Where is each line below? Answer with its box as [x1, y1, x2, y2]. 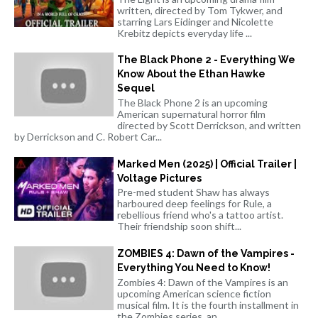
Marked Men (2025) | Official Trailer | [117, 158, 297, 170]
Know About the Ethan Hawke [117, 68, 265, 80]
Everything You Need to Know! [117, 261, 270, 273]
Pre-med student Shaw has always [117, 186, 270, 199]
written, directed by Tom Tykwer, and [117, 4, 283, 16]
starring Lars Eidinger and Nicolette [117, 15, 273, 28]
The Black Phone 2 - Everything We [117, 54, 295, 66]
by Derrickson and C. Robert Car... [14, 130, 162, 143]
